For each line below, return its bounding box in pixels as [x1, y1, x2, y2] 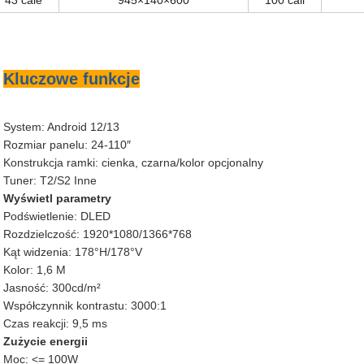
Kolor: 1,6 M [3, 263, 66, 276]
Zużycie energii [3, 335, 88, 348]
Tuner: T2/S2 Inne [3, 174, 97, 187]
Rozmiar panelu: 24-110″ [3, 138, 131, 151]
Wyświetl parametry [3, 192, 111, 205]
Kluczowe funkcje [3, 70, 140, 88]
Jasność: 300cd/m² [3, 281, 101, 294]
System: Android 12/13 [3, 120, 119, 133]
